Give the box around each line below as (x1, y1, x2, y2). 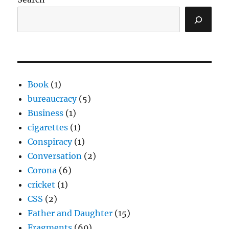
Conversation (28, 151, 82, 162)
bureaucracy (28, 94, 77, 104)
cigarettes (28, 122, 68, 133)
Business (28, 108, 64, 119)
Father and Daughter (28, 208, 113, 219)
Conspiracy (28, 136, 73, 147)
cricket (28, 179, 56, 190)
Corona (28, 165, 57, 176)
